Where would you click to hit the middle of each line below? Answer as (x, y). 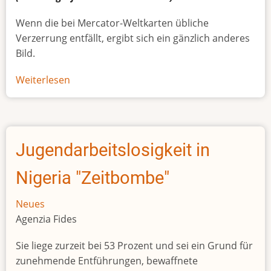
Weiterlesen (43, 80)
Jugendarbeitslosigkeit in (113, 150)
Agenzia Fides (46, 219)
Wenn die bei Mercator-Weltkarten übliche (112, 23)
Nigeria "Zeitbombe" (93, 178)
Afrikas (86, 95)
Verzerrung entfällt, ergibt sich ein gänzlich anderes (133, 38)
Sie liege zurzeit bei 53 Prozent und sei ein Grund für (134, 246)
